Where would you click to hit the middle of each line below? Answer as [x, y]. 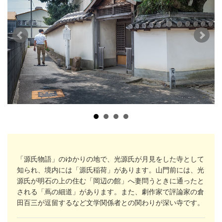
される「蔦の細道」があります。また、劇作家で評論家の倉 [111, 191]
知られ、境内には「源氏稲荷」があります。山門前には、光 [111, 169]
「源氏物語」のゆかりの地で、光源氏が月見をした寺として [111, 158]
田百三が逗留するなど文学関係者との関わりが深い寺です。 [111, 202]
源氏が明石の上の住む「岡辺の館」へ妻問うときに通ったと [111, 180]
